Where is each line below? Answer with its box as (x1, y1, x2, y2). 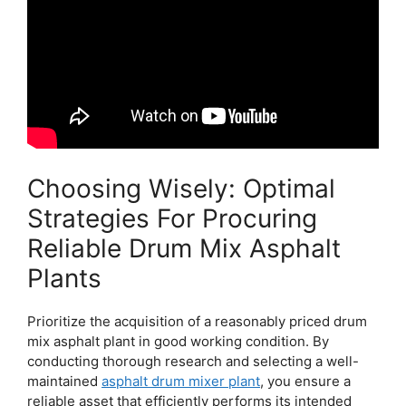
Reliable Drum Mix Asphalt (27, 233, 341, 265)
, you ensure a (260, 372, 351, 391)
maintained (27, 372, 101, 391)
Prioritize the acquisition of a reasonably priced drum (27, 313, 367, 331)
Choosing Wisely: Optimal (27, 173, 335, 205)
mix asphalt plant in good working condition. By (27, 333, 329, 351)
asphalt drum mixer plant (101, 372, 260, 391)
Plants (27, 263, 101, 295)
